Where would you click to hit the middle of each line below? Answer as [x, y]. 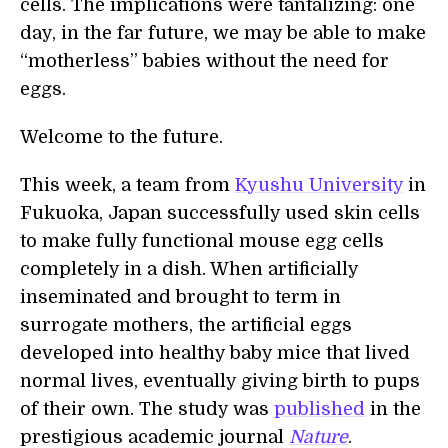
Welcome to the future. [121, 137]
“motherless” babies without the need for [204, 61]
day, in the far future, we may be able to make [223, 33]
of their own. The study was [147, 409]
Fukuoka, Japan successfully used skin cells [220, 213]
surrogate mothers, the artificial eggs [186, 325]
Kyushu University [319, 185]
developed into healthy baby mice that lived [215, 353]
